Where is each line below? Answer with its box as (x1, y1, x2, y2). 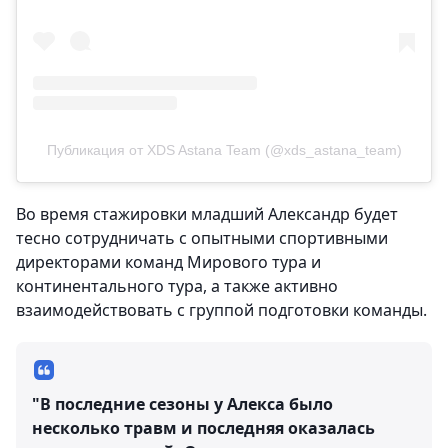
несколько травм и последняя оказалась (32, 417, 375, 440)
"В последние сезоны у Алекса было (32, 393, 333, 416)
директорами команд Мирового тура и (16, 251, 321, 274)
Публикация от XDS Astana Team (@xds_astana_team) (46, 142, 402, 159)
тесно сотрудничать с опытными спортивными (16, 227, 388, 250)
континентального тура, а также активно (16, 275, 338, 298)
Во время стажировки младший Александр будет (16, 203, 398, 226)
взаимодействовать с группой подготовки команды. (16, 299, 427, 322)
